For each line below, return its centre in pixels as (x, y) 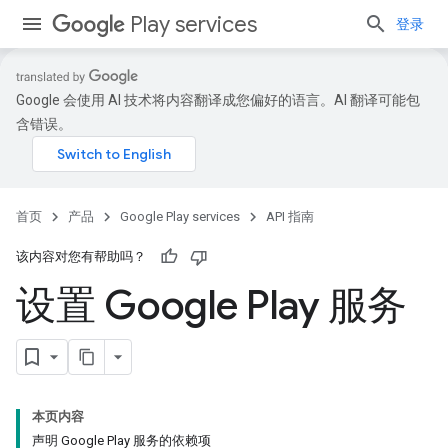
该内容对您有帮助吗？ (81, 256)
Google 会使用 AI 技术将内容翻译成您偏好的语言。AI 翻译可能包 (218, 100)
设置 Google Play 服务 (211, 305)
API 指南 (290, 216)
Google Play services (180, 216)
